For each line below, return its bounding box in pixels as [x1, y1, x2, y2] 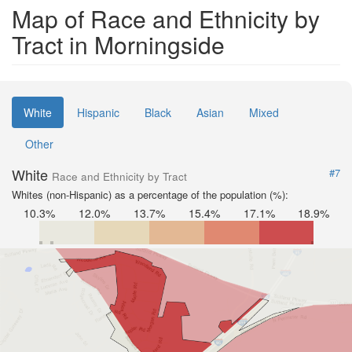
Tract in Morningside [12, 27, 225, 61]
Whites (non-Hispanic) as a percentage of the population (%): [12, 187, 288, 202]
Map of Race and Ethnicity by [12, 2, 320, 35]
